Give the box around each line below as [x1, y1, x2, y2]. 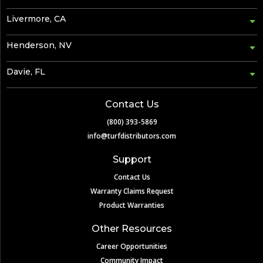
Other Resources [92, 222, 172, 234]
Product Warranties [99, 200, 164, 210]
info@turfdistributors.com [87, 130, 176, 141]
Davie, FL [6, 66, 45, 77]
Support [112, 153, 151, 165]
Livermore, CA [6, 13, 66, 24]
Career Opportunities [96, 241, 167, 251]
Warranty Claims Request [90, 186, 174, 196]
